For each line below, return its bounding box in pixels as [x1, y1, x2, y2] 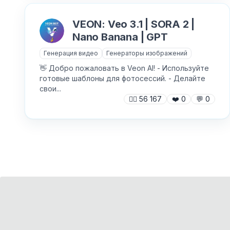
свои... [40, 84, 61, 93]
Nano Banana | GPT [72, 31, 168, 43]
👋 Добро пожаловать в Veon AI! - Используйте [40, 64, 209, 72]
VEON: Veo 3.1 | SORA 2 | [72, 18, 195, 30]
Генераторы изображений [106, 49, 187, 57]
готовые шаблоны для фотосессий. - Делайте [40, 74, 205, 83]
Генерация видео [44, 49, 98, 57]
